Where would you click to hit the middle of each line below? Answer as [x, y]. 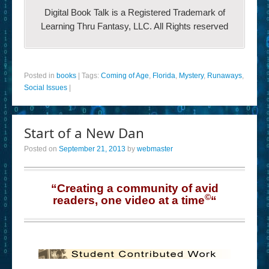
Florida [164, 76]
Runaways [225, 76]
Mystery [191, 76]
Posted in [40, 76]
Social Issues [46, 88]
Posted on [41, 149]
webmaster [155, 149]
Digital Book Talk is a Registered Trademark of [134, 12]
